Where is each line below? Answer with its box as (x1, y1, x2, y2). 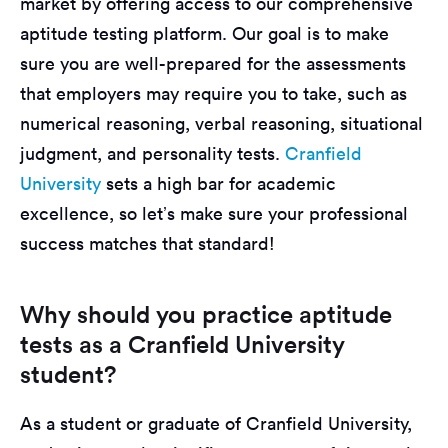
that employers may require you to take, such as (20, 81, 407, 105)
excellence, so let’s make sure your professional (20, 201, 408, 225)
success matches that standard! (20, 231, 275, 255)
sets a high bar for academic (101, 171, 336, 195)
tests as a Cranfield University (20, 328, 345, 359)
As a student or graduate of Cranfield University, (20, 411, 412, 435)
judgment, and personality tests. (20, 141, 285, 165)
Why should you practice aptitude (20, 298, 392, 329)
